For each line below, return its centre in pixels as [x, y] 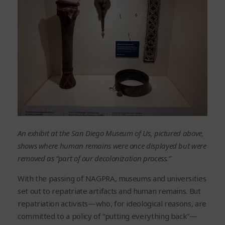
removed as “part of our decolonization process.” [94, 158]
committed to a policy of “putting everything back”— [107, 216]
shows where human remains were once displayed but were [112, 146]
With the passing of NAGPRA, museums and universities [112, 179]
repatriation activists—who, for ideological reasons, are [112, 204]
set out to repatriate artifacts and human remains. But [109, 191]
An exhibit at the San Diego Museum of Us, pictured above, [111, 133]
